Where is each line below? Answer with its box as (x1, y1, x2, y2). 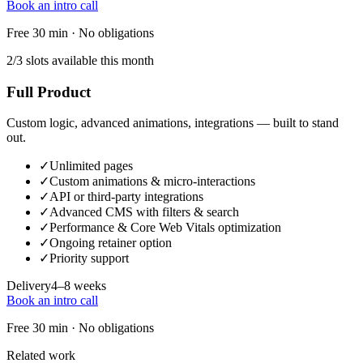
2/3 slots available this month (6, 53, 154, 67)
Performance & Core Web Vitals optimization (49, 220, 281, 235)
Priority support (49, 251, 129, 266)
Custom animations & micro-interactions (49, 174, 255, 189)
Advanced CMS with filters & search (49, 205, 239, 220)
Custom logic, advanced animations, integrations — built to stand (6, 116, 339, 130)
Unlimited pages (49, 159, 133, 173)
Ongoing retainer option (49, 236, 172, 250)
